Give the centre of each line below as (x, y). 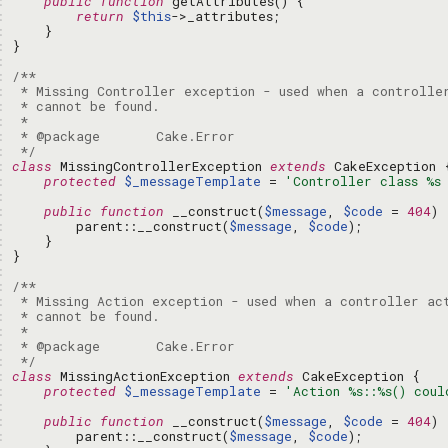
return (100, 16)
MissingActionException (145, 376)
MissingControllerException (161, 166)
